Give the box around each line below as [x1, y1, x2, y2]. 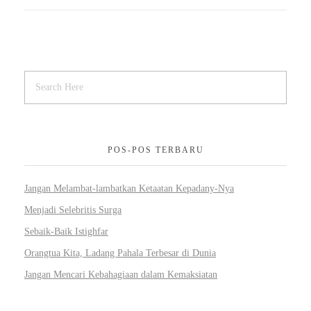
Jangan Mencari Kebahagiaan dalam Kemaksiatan [24, 269, 217, 280]
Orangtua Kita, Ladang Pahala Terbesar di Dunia [24, 247, 216, 258]
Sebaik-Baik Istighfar [24, 226, 108, 237]
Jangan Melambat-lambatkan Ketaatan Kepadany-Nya [24, 183, 234, 194]
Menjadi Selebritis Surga [24, 205, 121, 216]
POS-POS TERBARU [107, 145, 204, 155]
